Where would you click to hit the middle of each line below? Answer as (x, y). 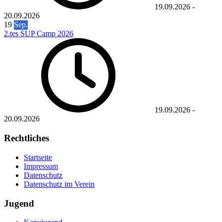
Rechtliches (27, 138)
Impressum (41, 166)
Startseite (38, 157)
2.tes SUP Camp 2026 (39, 34)
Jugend (19, 203)
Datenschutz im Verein (59, 184)
